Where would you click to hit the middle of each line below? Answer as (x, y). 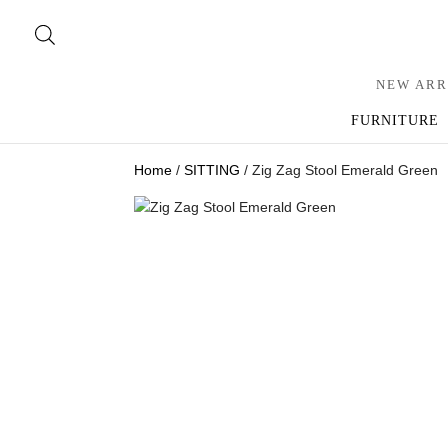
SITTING (212, 170)
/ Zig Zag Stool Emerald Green (339, 170)
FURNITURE (394, 120)
